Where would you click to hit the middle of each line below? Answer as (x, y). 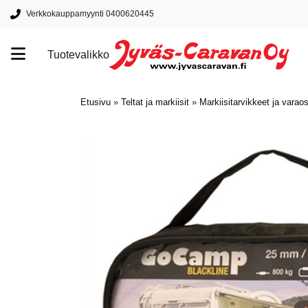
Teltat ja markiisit (155, 102)
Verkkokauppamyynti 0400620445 (90, 14)
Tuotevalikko (78, 55)
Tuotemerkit (45, 103)
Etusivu (96, 102)
